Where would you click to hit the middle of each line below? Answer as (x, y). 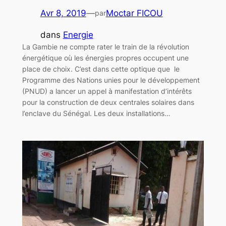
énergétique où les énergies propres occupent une (105, 58)
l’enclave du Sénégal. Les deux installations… (96, 113)
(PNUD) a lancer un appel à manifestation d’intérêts (107, 91)
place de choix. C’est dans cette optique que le (101, 69)
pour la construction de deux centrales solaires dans (108, 102)
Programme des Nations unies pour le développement (111, 80)
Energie (78, 35)
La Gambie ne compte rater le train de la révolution (105, 46)
